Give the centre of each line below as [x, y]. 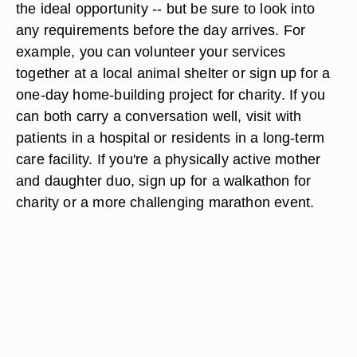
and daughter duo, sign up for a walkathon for [164, 180]
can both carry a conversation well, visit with [159, 116]
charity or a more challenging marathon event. [165, 202]
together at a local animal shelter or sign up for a [173, 73]
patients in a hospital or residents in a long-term [171, 137]
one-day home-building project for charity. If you [171, 94]
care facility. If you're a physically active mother [169, 159]
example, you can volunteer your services [151, 51]
